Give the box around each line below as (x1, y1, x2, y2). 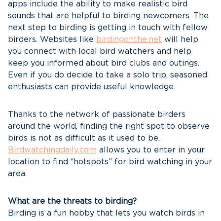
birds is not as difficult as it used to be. (8, 134, 160, 142)
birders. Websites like (8, 35, 96, 43)
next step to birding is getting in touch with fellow (8, 23, 208, 32)
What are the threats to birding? (8, 197, 137, 205)
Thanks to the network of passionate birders (8, 110, 185, 118)
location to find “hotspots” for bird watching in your (8, 157, 212, 166)
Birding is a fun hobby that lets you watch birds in (8, 209, 205, 217)
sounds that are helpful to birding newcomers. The (8, 11, 209, 20)
